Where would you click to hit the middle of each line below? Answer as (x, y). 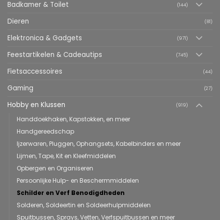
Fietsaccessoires (35, 72)
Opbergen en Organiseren (55, 168)
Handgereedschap (45, 132)
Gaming (20, 88)
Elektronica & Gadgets (45, 38)
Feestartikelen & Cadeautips (55, 55)
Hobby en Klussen (36, 105)
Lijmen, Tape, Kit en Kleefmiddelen (66, 156)
